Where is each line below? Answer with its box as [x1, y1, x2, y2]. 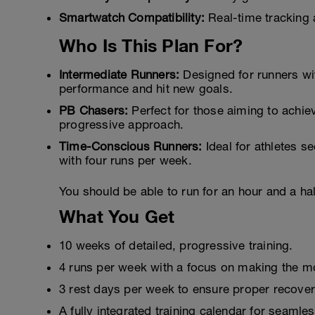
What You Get [59, 206, 175, 226]
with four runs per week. [59, 153, 192, 167]
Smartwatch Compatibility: [59, 11, 205, 25]
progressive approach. [59, 117, 184, 131]
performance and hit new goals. [59, 82, 233, 96]
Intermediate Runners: [59, 67, 180, 82]
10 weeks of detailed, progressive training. [59, 238, 293, 252]
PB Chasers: [59, 103, 129, 117]
